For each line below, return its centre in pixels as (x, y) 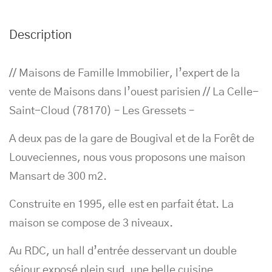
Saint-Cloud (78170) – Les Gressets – (102, 111)
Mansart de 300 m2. (58, 177)
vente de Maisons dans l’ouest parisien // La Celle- (134, 92)
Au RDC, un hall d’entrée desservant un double (123, 251)
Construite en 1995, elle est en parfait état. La (121, 205)
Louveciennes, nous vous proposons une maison (127, 158)
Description (40, 35)
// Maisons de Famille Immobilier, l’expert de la (124, 73)
